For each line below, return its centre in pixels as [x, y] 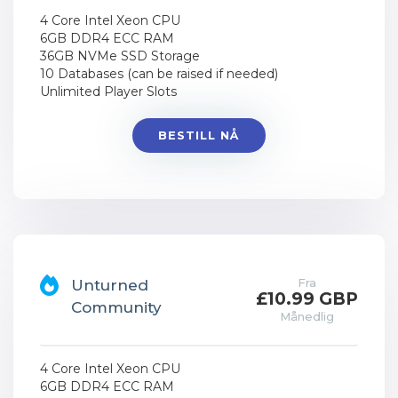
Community [116, 307]
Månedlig [307, 316]
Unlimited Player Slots [108, 92]
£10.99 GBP [307, 299]
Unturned [110, 285]
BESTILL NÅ [199, 135]
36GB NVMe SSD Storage [120, 56]
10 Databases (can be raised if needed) [159, 74]
